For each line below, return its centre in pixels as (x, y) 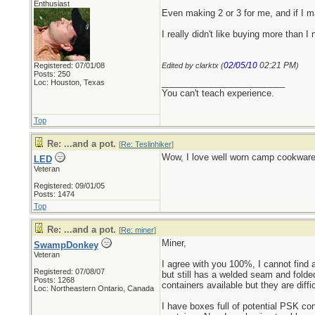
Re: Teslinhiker (146, 144)
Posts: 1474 (54, 194)
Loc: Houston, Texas (69, 82)
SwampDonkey (66, 245)
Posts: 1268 (54, 280)
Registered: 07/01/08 (69, 65)
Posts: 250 (52, 74)
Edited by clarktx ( (192, 65)
